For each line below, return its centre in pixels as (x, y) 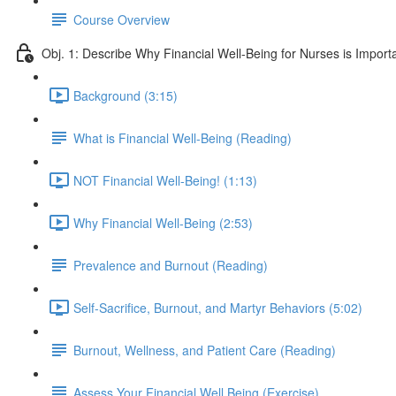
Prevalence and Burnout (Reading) (171, 265)
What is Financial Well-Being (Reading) (183, 137)
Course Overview (122, 19)
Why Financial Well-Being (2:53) (163, 222)
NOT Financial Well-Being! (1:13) (165, 180)
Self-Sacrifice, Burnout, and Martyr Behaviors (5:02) (218, 307)
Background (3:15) (126, 95)
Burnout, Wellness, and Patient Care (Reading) (205, 350)
